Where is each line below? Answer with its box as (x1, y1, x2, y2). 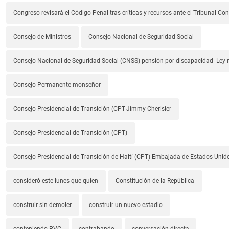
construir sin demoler (13, 201, 72, 209)
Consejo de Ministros (13, 33, 72, 41)
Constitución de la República (116, 177, 195, 185)
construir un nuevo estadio (89, 201, 163, 209)
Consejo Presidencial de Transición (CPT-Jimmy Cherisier (13, 105, 172, 113)
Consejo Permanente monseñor (13, 81, 101, 89)
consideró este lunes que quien (13, 177, 99, 185)
